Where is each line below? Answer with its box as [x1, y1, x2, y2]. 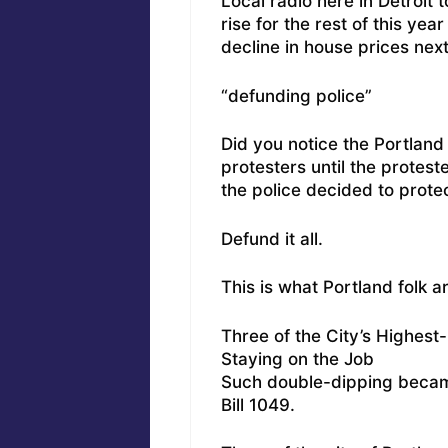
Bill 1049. [220, 394, 295, 415]
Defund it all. [220, 228, 323, 249]
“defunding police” [220, 85, 372, 106]
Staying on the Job [220, 348, 374, 369]
